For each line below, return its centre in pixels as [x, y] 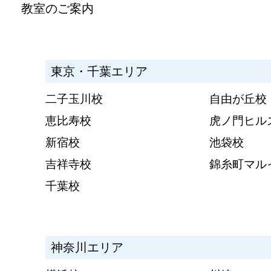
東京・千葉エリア [100, 71]
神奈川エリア [87, 248]
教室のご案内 [58, 8]
